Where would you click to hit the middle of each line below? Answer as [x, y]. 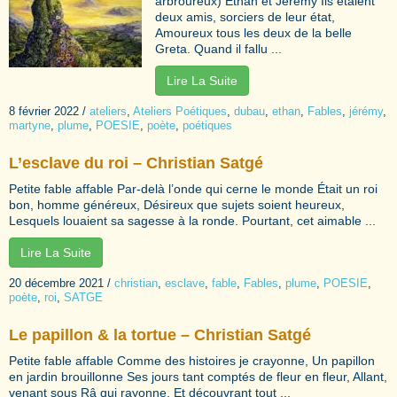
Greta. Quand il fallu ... [218, 48]
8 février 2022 [44, 111]
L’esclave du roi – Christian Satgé [136, 163]
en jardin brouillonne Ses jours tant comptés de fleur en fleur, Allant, [198, 376]
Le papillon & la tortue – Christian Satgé [160, 335]
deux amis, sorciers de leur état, [245, 16]
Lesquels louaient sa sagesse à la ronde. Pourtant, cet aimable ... [192, 220]
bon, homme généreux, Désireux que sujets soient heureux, [177, 204]
